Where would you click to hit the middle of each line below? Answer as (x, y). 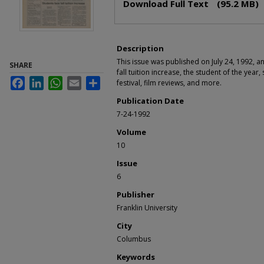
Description (140, 48)
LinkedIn (58, 80)
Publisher (136, 194)
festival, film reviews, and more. (169, 83)
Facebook (42, 80)
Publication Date (150, 101)
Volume (131, 132)
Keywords (136, 257)
